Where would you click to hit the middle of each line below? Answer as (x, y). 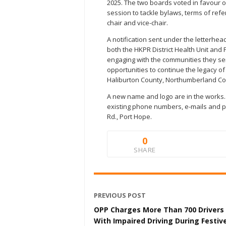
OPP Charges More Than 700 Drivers (159, 209)
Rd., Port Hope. (129, 116)
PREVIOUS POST (120, 195)
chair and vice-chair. (137, 22)
